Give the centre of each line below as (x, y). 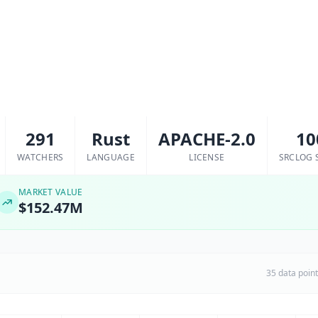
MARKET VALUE (50, 192)
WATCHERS (40, 157)
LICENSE (207, 157)
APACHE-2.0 (207, 139)
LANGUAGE (111, 157)
